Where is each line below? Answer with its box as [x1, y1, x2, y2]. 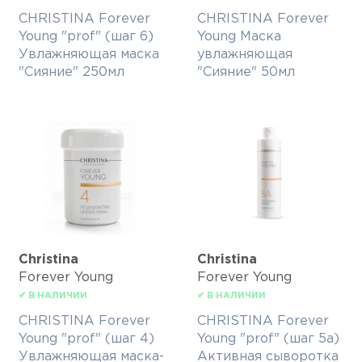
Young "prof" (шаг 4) [19, 333, 154, 346]
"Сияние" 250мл [19, 66, 124, 79]
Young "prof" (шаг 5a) [197, 333, 339, 346]
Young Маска [197, 31, 281, 44]
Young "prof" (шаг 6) [19, 31, 154, 44]
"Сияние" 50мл [197, 66, 295, 79]
